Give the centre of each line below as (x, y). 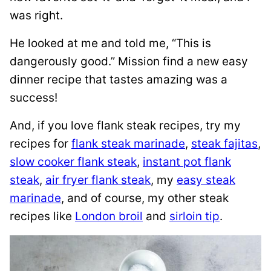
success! (34, 98)
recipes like (42, 216)
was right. (36, 15)
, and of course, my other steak (145, 198)
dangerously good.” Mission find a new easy (129, 61)
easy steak (206, 180)
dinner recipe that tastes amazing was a (119, 80)
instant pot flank (187, 162)
